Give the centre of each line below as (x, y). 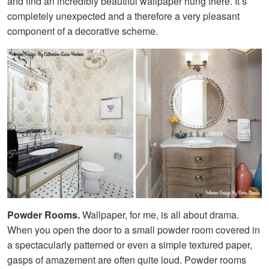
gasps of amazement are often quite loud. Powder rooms (127, 259)
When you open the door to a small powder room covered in (134, 229)
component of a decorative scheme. (83, 31)
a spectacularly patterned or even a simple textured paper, (130, 244)
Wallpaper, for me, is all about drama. (161, 214)
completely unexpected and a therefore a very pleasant (123, 16)
